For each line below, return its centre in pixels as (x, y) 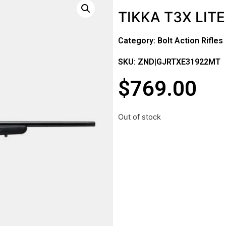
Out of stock (139, 117)
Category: (138, 40)
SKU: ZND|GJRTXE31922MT (169, 62)
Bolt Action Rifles (190, 40)
